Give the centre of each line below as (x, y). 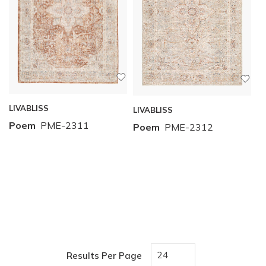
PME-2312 (189, 127)
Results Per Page (104, 255)
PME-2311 (65, 126)
